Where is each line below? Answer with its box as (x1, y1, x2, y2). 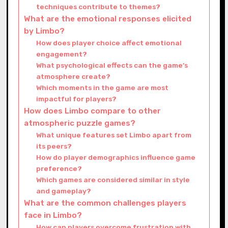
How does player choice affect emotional (36, 38, 182, 47)
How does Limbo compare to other (23, 106, 161, 116)
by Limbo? (23, 26, 65, 36)
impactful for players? (36, 94, 117, 103)
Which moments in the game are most (36, 83, 169, 92)
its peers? (36, 141, 72, 150)
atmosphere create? (36, 72, 111, 80)
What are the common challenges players (23, 198, 186, 208)
